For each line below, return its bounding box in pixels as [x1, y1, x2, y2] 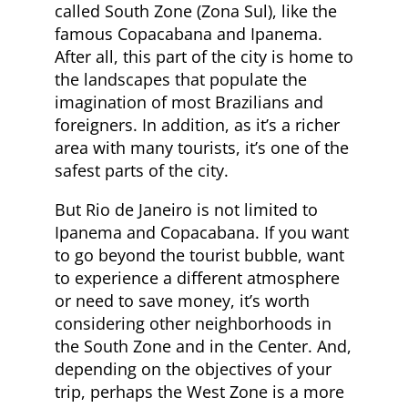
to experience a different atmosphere [55, 267, 340, 289]
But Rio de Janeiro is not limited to [55, 199, 318, 220]
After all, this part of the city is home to [55, 46, 353, 67]
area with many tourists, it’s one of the [55, 137, 349, 158]
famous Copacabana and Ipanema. [55, 23, 322, 45]
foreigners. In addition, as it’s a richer [55, 114, 340, 136]
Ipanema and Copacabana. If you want [55, 221, 349, 243]
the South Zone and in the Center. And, [55, 335, 352, 357]
